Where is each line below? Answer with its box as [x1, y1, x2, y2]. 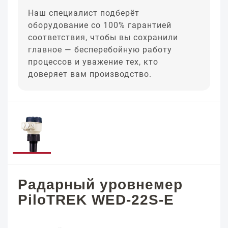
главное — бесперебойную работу [28, 45, 172, 54]
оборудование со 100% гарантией [28, 20, 172, 30]
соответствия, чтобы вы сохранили [28, 33, 178, 42]
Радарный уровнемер [18, 177, 183, 192]
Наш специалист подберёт [28, 8, 139, 18]
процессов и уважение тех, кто [28, 57, 158, 67]
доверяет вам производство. [28, 69, 152, 79]
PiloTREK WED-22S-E [18, 192, 174, 208]
